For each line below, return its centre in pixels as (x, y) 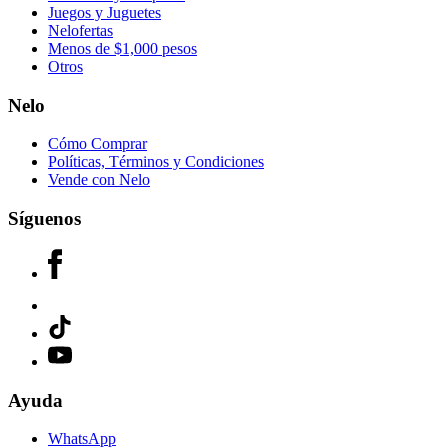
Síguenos (44, 219)
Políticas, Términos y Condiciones (156, 162)
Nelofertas (80, 30)
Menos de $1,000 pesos (122, 48)
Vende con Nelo (99, 180)
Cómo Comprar (97, 144)
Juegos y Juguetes (104, 12)
